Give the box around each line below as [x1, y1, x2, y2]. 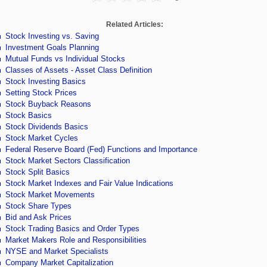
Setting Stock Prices [5, 88, 77, 97]
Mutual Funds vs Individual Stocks [5, 54, 125, 63]
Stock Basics [5, 111, 52, 120]
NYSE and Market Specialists [5, 247, 108, 256]
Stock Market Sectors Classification [5, 156, 130, 165]
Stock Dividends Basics [5, 122, 88, 131]
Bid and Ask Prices [5, 213, 72, 222]
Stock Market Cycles [5, 133, 78, 142]
